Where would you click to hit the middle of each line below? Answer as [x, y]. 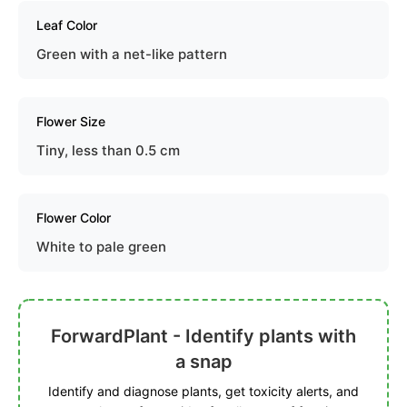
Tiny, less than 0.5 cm [108, 150]
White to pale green [101, 247]
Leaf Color [67, 25]
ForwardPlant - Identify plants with [203, 336]
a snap [203, 362]
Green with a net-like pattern [132, 54]
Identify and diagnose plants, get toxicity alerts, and [203, 391]
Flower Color [74, 218]
